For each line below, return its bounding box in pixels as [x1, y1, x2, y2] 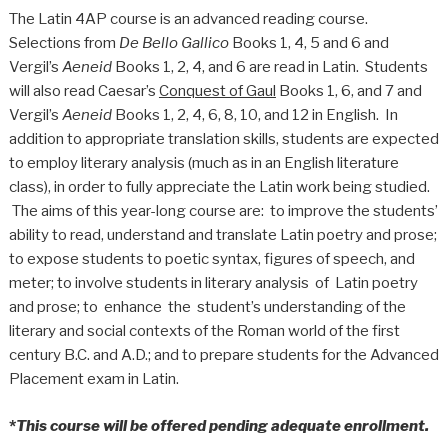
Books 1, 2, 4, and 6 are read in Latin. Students [111, 58, 428, 77]
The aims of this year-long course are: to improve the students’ [8, 202, 438, 221]
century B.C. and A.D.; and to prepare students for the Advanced [8, 346, 439, 365]
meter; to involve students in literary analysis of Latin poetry [8, 274, 418, 293]
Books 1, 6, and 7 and [275, 82, 422, 101]
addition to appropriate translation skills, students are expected [8, 130, 439, 149]
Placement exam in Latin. [8, 370, 179, 389]
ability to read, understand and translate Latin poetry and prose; [8, 226, 437, 245]
